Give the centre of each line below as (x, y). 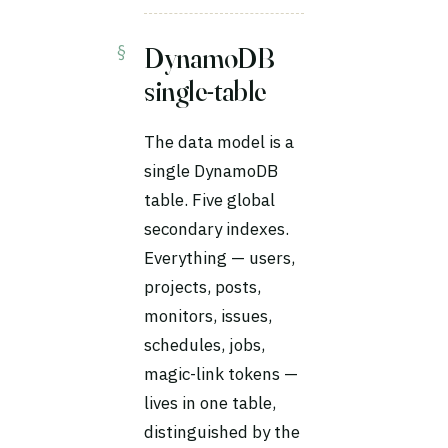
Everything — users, (219, 258)
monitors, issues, (208, 316)
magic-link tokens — (221, 374)
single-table (205, 91)
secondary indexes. (216, 229)
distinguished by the (222, 432)
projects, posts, (202, 287)
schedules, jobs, (204, 345)
